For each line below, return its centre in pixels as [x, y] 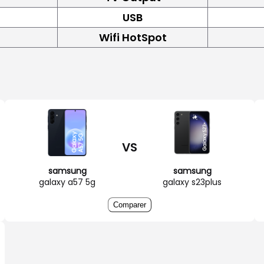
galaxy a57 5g [67, 182]
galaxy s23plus [192, 182]
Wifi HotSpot [133, 37]
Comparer [130, 204]
